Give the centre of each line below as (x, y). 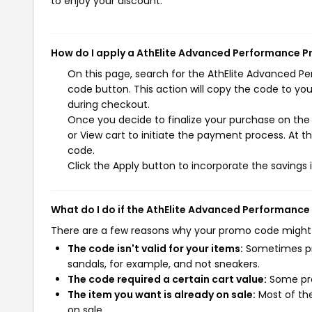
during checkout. (109, 104)
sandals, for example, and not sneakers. (164, 264)
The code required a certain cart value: (167, 279)
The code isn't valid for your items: (155, 248)
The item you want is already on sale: (162, 294)
